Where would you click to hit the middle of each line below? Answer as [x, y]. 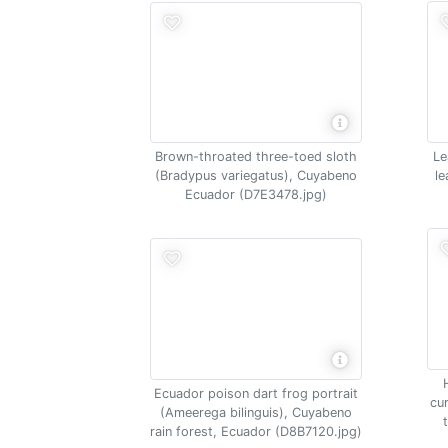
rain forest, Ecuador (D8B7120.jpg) [255, 431]
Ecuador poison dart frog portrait [255, 393]
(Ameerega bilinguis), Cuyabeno [255, 412]
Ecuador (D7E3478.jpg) [255, 194]
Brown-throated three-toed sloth [255, 156]
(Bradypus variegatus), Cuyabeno [255, 175]
